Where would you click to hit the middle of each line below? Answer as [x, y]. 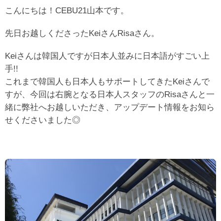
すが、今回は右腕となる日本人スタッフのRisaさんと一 [110, 94]
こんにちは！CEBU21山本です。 [67, 10]
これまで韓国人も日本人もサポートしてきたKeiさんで [107, 81]
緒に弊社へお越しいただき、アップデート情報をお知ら [110, 107]
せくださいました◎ [43, 120]
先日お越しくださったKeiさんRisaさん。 [82, 33]
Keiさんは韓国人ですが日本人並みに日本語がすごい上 [107, 55]
